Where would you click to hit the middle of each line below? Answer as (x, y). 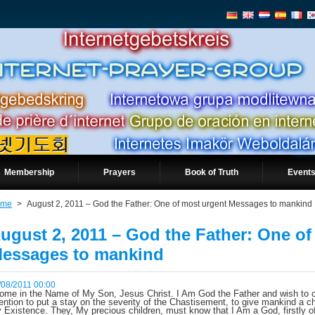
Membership (29, 172)
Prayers (120, 172)
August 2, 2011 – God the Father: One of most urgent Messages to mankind (169, 204)
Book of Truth (212, 172)
